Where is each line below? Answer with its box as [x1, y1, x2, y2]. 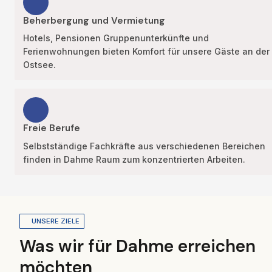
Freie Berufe [23, 122, 80, 135]
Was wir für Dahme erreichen [19, 234, 256, 257]
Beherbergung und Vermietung [23, 14, 165, 27]
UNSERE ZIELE [31, 216, 80, 225]
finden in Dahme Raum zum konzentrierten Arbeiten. [23, 154, 245, 165]
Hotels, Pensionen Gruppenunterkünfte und [23, 33, 209, 44]
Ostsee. [23, 59, 56, 70]
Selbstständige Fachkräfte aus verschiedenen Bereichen [23, 140, 265, 151]
